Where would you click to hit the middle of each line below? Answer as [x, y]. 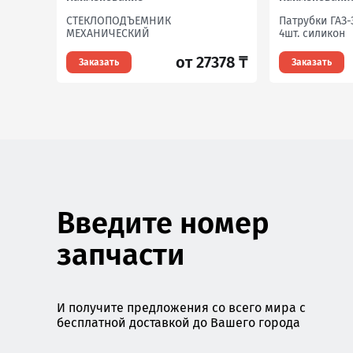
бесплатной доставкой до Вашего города [178, 323]
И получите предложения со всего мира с [181, 308]
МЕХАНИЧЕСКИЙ [108, 33]
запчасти [121, 255]
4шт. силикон [312, 33]
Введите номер [163, 223]
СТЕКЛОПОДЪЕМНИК [119, 21]
